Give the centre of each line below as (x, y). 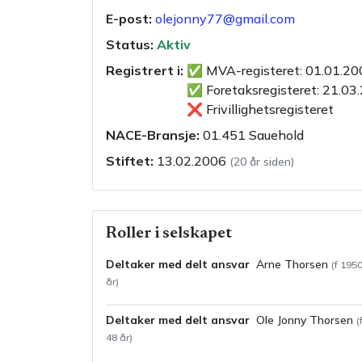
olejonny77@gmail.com (225, 19)
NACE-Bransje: (153, 135)
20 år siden (262, 162)
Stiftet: (130, 161)
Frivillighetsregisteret (268, 109)
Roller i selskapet (169, 234)
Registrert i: (145, 70)
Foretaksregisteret (260, 90)
